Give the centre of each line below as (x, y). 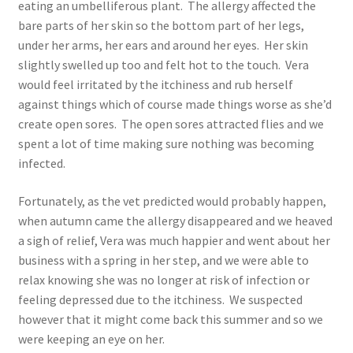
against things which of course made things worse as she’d (175, 104)
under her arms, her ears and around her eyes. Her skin (163, 45)
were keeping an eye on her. (91, 338)
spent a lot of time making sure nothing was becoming (166, 144)
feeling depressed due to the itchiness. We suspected (160, 299)
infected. (41, 163)
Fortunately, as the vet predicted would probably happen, (172, 201)
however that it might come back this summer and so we (170, 319)
